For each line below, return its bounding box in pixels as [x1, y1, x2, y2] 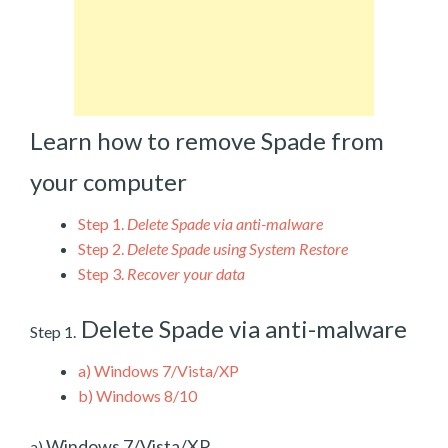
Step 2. [78, 238, 124, 258]
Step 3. [78, 263, 124, 283]
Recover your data [127, 263, 245, 283]
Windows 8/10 [93, 385, 197, 405]
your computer [30, 166, 187, 196]
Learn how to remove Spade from [30, 126, 384, 155]
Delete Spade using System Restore [127, 238, 348, 258]
